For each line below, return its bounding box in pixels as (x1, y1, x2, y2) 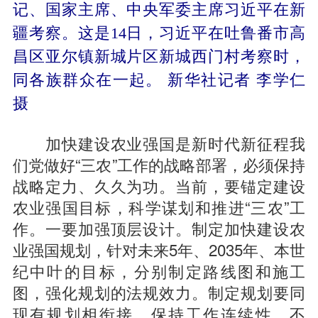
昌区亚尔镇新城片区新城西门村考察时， (12, 48, 306, 66)
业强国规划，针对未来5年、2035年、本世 (12, 238, 306, 261)
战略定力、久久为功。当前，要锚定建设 (12, 174, 306, 197)
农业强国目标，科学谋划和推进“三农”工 (12, 195, 306, 219)
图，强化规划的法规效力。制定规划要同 (12, 280, 306, 304)
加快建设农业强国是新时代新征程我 (12, 131, 306, 155)
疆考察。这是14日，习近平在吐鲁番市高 (12, 24, 306, 43)
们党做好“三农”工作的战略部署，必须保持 (12, 153, 306, 176)
